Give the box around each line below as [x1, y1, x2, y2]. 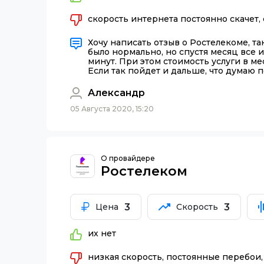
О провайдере [101, 153, 155, 163]
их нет [88, 228, 116, 239]
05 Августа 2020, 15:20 [70, 104, 154, 113]
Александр [88, 87, 145, 99]
